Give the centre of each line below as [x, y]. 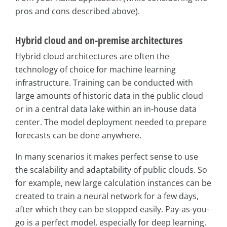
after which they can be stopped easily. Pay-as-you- [112, 210]
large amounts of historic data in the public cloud [109, 96]
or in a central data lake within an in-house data [106, 109]
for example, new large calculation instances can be [113, 183]
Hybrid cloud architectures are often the [92, 56]
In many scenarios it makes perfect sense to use [107, 157]
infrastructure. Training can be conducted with [104, 83]
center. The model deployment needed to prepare [111, 122]
